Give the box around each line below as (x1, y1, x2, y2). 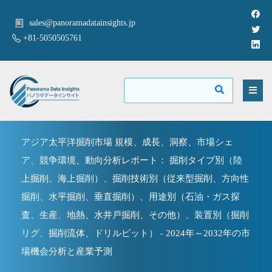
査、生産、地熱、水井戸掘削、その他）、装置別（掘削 (21, 209, 249, 220)
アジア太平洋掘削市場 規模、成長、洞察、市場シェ (21, 137, 233, 147)
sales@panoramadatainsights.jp (29, 18, 135, 27)
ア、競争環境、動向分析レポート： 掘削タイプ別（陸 (21, 155, 242, 165)
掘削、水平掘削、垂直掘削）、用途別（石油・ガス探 (21, 191, 240, 202)
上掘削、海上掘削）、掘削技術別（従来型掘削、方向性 (21, 173, 249, 183)
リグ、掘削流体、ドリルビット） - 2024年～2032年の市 (21, 228, 250, 238)
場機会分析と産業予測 (21, 246, 112, 256)
